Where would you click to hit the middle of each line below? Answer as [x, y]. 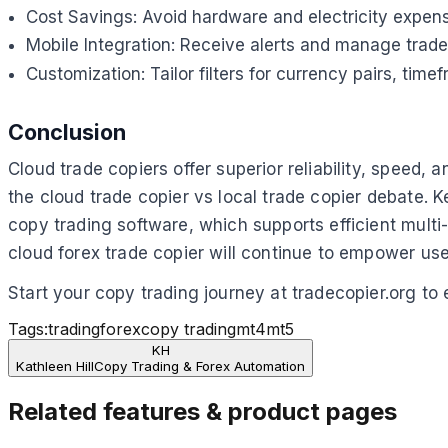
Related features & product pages [202, 412]
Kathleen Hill [55, 366]
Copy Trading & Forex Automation [199, 366]
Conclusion [67, 131]
